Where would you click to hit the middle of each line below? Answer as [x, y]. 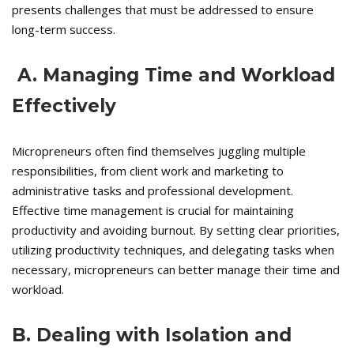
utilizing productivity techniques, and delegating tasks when [173, 250]
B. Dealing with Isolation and [152, 335]
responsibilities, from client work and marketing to [148, 171]
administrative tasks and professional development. [153, 191]
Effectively [64, 106]
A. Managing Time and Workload [173, 75]
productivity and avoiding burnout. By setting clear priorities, [176, 230]
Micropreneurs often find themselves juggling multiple [159, 151]
